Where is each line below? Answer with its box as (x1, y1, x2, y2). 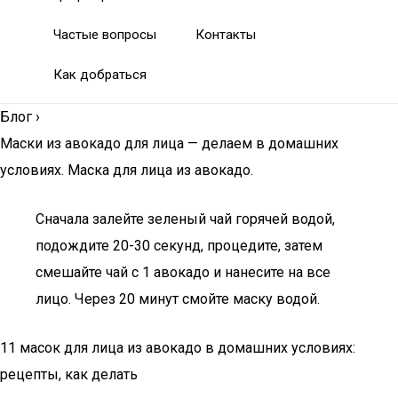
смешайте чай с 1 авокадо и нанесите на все (36, 264, 330, 281)
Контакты (195, 27, 256, 43)
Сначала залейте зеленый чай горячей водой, (36, 211, 335, 227)
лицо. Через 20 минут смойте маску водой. (36, 291, 320, 307)
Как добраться (53, 67, 147, 83)
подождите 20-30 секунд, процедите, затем (36, 237, 322, 254)
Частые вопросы (53, 27, 156, 43)
